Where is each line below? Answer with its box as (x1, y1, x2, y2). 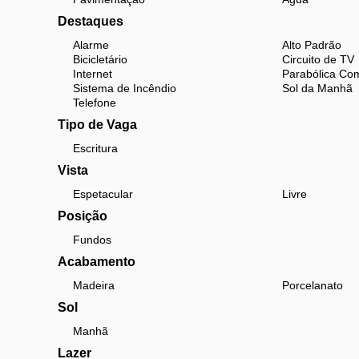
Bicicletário (73, 53, 127, 66)
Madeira (73, 279, 115, 292)
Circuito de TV (281, 53, 354, 66)
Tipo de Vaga (58, 118, 137, 131)
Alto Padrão (281, 38, 341, 51)
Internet (73, 67, 112, 80)
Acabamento (58, 255, 135, 268)
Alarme (73, 38, 109, 51)
